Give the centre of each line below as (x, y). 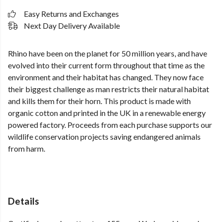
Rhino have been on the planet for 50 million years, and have (108, 53)
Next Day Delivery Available (72, 26)
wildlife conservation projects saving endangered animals (104, 137)
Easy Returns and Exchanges (71, 14)
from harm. (27, 148)
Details (24, 201)
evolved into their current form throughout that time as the (106, 65)
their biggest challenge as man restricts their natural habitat (109, 89)
